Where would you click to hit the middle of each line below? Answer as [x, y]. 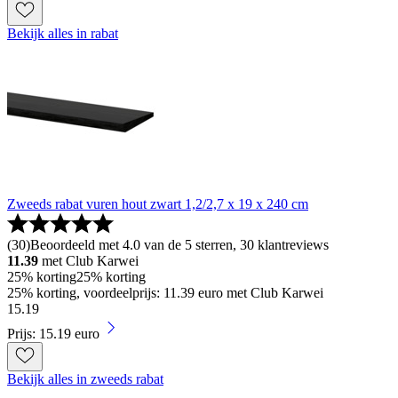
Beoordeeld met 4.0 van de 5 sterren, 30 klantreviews [179, 245]
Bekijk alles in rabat [63, 33]
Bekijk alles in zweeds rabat [85, 379]
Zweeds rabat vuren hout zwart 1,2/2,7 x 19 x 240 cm [158, 204]
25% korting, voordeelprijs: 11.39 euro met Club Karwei [165, 293]
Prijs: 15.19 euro [53, 334]
